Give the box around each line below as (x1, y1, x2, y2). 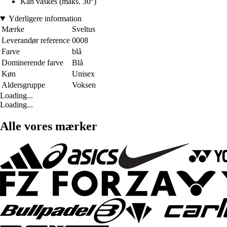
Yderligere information (8, 14, 82, 23)
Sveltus (72, 25, 95, 34)
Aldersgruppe (2, 81, 45, 90)
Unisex (72, 69, 95, 79)
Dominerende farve (2, 58, 63, 67)
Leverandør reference (2, 36, 70, 45)
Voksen (72, 81, 96, 90)
